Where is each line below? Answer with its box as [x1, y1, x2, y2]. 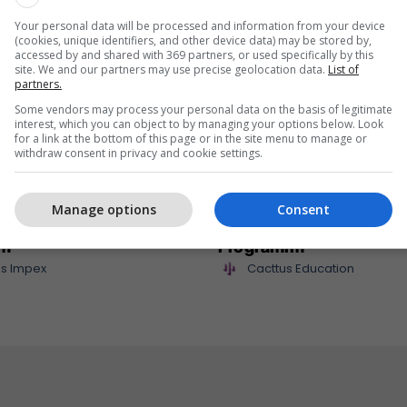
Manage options [51, 201, 156, 218]
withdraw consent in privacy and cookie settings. [15, 144, 263, 161]
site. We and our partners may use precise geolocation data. [15, 61, 328, 77]
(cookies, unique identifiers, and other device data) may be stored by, [15, 32, 372, 48]
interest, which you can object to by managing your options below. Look [15, 115, 383, 132]
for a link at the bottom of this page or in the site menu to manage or [15, 130, 367, 146]
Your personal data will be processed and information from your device [15, 17, 385, 34]
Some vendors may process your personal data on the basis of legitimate [15, 101, 392, 117]
